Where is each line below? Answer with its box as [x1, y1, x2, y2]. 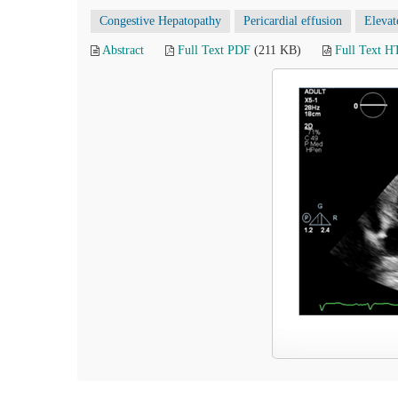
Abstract [102, 44, 144, 57]
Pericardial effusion [243, 14, 342, 28]
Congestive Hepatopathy [99, 14, 221, 28]
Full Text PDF [178, 44, 251, 57]
